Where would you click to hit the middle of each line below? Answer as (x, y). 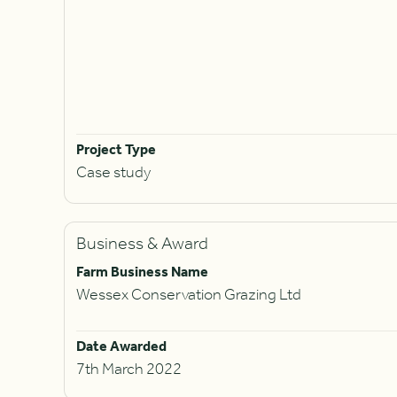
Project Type (116, 150)
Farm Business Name (142, 272)
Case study (113, 173)
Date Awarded (121, 346)
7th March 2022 (128, 370)
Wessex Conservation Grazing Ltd (188, 295)
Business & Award (142, 244)
